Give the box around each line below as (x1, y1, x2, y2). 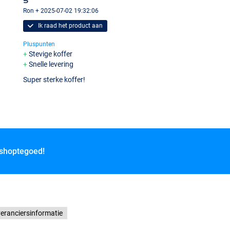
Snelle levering (29, 60, 74, 69)
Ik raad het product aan (36, 22, 103, 30)
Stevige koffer (29, 50, 73, 59)
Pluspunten (23, 41, 55, 48)
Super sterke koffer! (23, 75, 86, 84)
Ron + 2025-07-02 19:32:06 (23, 7, 99, 15)
